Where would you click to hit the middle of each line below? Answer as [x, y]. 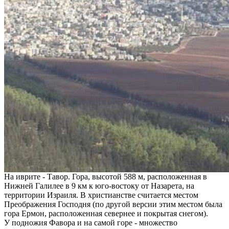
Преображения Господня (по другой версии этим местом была [113, 204]
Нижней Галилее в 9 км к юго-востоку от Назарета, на [99, 186]
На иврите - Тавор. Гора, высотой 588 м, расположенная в [106, 176]
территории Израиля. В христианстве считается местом [101, 195]
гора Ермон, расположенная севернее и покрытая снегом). [106, 213]
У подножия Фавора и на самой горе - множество [91, 222]
